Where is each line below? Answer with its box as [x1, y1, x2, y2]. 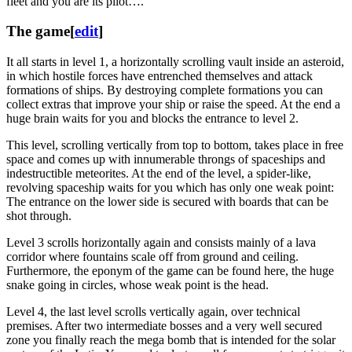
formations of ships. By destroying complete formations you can [6, 82, 323, 97]
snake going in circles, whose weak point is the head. [6, 277, 269, 291]
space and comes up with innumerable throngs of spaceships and [6, 152, 325, 166]
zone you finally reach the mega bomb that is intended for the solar [6, 332, 335, 346]
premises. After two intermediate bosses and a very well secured [6, 318, 322, 332]
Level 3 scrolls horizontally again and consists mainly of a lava [6, 235, 316, 249]
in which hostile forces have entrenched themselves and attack [6, 68, 313, 82]
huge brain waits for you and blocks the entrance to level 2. [6, 111, 299, 125]
